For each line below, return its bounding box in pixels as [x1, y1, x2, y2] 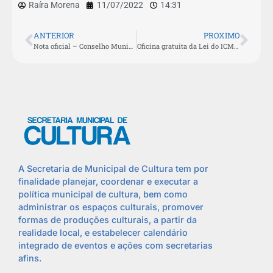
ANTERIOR [34, 30, 74, 41]
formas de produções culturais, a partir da [18, 214, 197, 225]
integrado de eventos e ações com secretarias [18, 239, 213, 250]
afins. [18, 252, 41, 263]
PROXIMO [204, 30, 239, 41]
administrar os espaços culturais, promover [18, 201, 204, 212]
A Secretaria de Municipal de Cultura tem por [18, 163, 208, 174]
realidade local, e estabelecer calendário [18, 227, 188, 238]
